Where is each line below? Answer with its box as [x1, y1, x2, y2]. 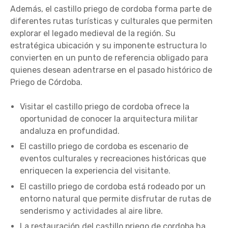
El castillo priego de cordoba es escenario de [20, 141, 189, 152]
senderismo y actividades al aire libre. [20, 206, 163, 216]
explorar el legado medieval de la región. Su [10, 28, 176, 38]
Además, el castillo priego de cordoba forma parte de [10, 4, 212, 14]
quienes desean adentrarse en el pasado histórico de [10, 65, 212, 75]
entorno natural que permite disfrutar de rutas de [20, 193, 212, 204]
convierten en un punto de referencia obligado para [10, 53, 208, 63]
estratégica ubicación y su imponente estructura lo [10, 41, 207, 50]
